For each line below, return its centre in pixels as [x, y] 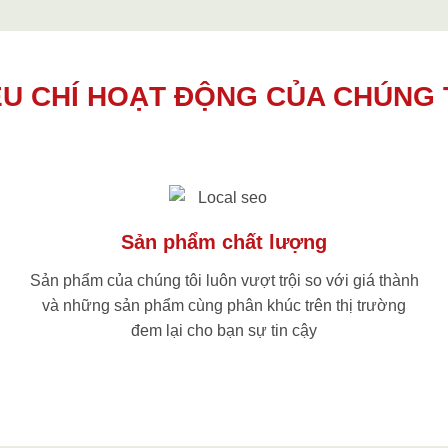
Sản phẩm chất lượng [224, 242]
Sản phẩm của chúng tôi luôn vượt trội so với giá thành [224, 281]
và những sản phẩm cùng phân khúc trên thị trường [224, 306]
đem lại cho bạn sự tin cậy [224, 331]
